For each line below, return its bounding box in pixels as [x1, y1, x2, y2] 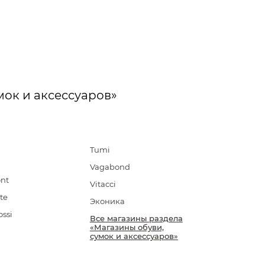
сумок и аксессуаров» [89, 231, 178, 241]
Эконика [89, 196, 125, 206]
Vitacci [89, 179, 116, 189]
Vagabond [89, 162, 130, 172]
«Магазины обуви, [89, 222, 164, 232]
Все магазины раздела [89, 214, 183, 223]
